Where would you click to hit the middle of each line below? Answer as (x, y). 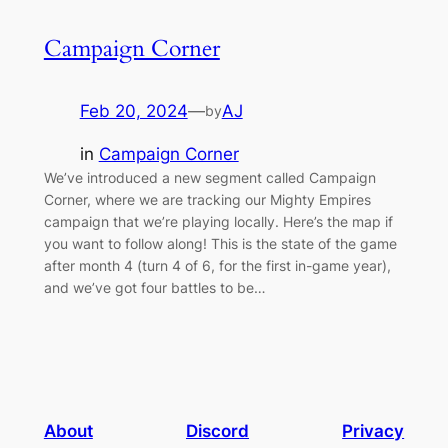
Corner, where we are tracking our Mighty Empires (207, 200)
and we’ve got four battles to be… (154, 288)
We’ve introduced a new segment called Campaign (209, 178)
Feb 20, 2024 (133, 111)
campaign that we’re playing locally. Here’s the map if (218, 222)
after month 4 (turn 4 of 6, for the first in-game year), (217, 266)
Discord (217, 430)
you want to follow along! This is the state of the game (220, 244)
